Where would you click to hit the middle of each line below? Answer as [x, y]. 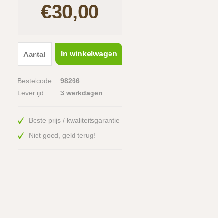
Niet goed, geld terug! [62, 135]
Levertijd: [32, 93]
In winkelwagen [89, 54]
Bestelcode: [36, 81]
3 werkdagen [82, 93]
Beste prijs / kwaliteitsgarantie [74, 120]
